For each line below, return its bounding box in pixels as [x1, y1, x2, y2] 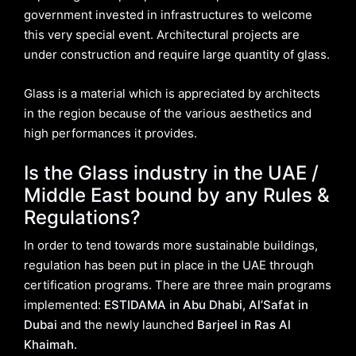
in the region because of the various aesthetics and [24, 105, 311, 121]
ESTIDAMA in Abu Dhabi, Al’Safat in [104, 296, 308, 312]
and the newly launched [57, 316, 194, 332]
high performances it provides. [24, 125, 197, 141]
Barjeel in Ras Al [194, 316, 291, 332]
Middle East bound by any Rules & [24, 183, 330, 207]
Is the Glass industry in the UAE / [24, 161, 319, 184]
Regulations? [24, 205, 141, 229]
